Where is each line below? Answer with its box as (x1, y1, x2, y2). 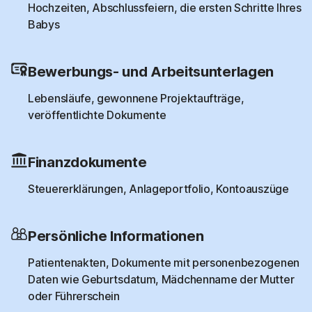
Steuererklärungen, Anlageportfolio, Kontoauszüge (28, 181, 289, 196)
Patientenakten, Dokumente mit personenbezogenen (28, 255, 299, 270)
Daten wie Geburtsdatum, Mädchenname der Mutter (28, 272, 295, 286)
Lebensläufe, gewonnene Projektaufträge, (28, 91, 244, 105)
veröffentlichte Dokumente (28, 107, 166, 122)
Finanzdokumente (28, 153, 147, 171)
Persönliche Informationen (28, 227, 204, 244)
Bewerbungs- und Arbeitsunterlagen (28, 63, 274, 80)
